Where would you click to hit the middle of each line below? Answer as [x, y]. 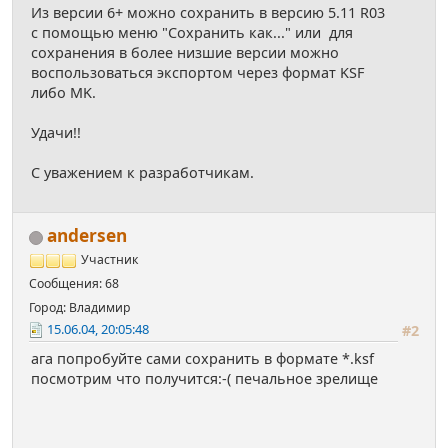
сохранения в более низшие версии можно [185, 53]
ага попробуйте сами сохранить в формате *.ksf [202, 359]
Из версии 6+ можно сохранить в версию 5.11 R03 [208, 13]
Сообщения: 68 [74, 284]
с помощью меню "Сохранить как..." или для [192, 33]
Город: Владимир [80, 308]
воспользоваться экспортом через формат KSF [197, 73]
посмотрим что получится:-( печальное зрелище [204, 379]
